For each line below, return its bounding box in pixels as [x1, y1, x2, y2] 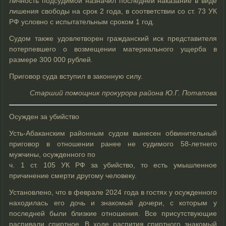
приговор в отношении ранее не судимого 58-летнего [9, 139, 217, 148]
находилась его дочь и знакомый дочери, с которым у [9, 198, 217, 207]
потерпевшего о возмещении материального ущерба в [9, 44, 217, 53]
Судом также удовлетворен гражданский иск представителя [9, 34, 217, 42]
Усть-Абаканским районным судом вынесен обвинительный [9, 129, 217, 137]
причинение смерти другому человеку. [9, 171, 137, 180]
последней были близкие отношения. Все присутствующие [9, 209, 217, 217]
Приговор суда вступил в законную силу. [9, 72, 143, 80]
